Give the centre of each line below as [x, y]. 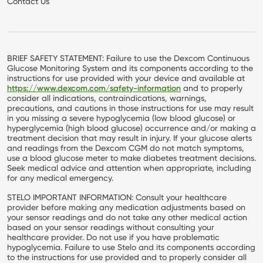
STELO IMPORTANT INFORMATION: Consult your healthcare [117, 197]
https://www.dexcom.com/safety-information [94, 88]
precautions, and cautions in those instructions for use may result [130, 108]
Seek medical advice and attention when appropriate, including [129, 168]
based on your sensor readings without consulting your [111, 227]
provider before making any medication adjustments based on [126, 207]
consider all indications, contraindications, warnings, [107, 98]
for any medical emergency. [61, 178]
